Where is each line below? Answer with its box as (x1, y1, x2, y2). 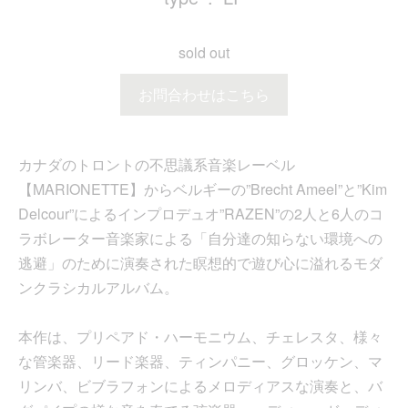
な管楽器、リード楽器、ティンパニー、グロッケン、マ (18, 351, 382, 372)
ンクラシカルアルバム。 (18, 277, 178, 299)
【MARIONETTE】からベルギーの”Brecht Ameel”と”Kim (18, 178, 387, 200)
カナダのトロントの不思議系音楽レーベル (18, 154, 295, 176)
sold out (178, 42, 229, 64)
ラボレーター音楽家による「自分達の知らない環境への (18, 228, 382, 250)
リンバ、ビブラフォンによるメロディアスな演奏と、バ (18, 375, 382, 397)
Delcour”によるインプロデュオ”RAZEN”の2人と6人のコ (18, 203, 383, 225)
